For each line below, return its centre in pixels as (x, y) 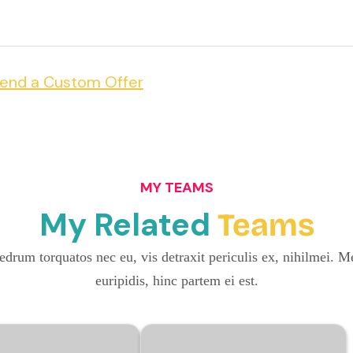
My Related (128, 225)
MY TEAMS (176, 188)
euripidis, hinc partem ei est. (176, 281)
